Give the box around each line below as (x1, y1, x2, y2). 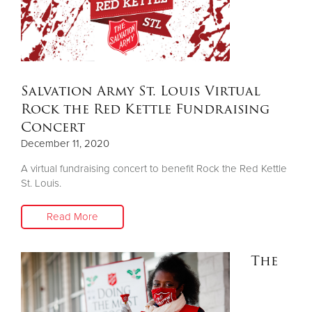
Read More (47, 210, 98, 223)
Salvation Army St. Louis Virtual (21, 80, 260, 101)
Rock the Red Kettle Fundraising (21, 98, 270, 119)
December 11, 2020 (21, 136, 109, 150)
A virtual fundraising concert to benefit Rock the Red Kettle (21, 162, 287, 175)
